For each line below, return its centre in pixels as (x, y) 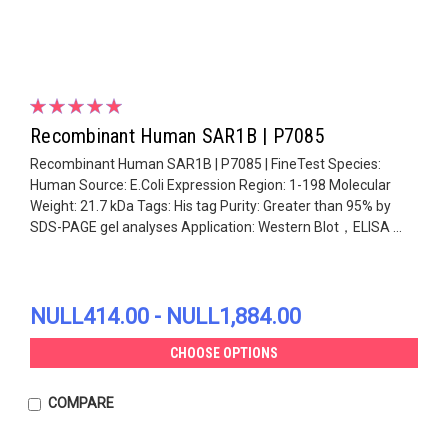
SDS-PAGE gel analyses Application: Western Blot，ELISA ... (216, 226)
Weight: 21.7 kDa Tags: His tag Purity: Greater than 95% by (210, 205)
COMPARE (80, 402)
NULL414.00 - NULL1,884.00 (165, 316)
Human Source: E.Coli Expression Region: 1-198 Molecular (210, 184)
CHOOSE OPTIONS (224, 352)
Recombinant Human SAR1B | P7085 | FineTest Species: (205, 163)
